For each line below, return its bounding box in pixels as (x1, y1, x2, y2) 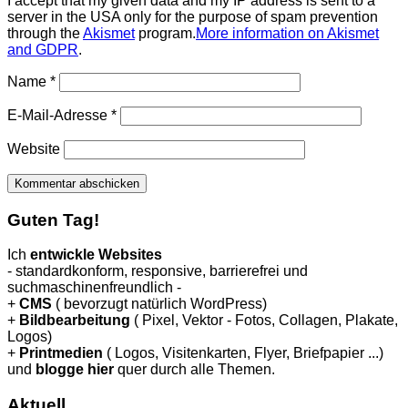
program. (135, 25, 196, 42)
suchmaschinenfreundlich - (7, 280, 181, 296)
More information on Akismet (196, 25, 379, 42)
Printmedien (19, 345, 103, 362)
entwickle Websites (26, 247, 162, 263)
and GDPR (7, 42, 78, 58)
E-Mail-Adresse (7, 107, 111, 124)
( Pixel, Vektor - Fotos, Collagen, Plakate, (130, 312, 398, 329)
